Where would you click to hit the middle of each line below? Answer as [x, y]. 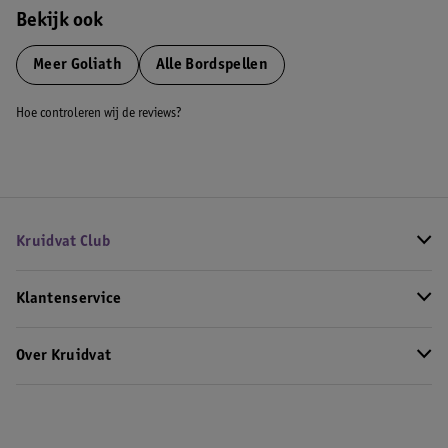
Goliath [94, 65]
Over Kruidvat [64, 356]
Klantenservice [69, 299]
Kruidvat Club [63, 242]
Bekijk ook [59, 22]
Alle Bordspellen [211, 65]
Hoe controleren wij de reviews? [99, 114]
